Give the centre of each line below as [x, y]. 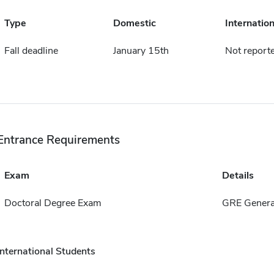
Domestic [134, 23]
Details [238, 176]
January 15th [141, 51]
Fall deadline [31, 51]
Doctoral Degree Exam [53, 203]
